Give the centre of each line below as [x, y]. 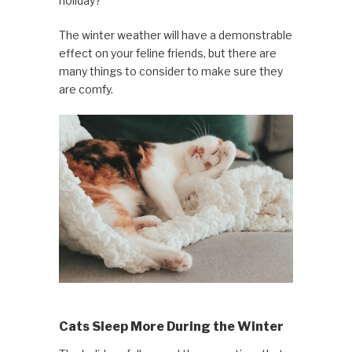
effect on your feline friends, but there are [167, 53]
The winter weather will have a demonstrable [175, 35]
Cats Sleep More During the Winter [171, 326]
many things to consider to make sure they [170, 71]
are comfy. [86, 90]
